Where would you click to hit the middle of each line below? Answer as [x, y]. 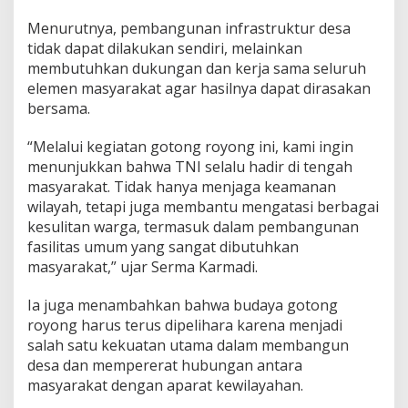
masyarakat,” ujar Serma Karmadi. [143, 266]
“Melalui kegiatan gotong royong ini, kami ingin [190, 146]
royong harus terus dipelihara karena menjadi [185, 325]
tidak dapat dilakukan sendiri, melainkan [165, 48]
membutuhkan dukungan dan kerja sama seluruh [197, 68]
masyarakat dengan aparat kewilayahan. [165, 385]
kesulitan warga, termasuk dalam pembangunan [193, 226]
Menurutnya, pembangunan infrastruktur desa [189, 28]
